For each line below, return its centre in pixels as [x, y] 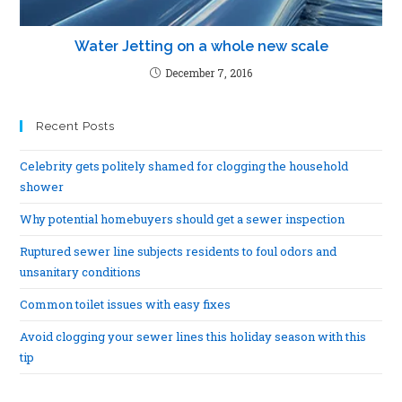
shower [42, 187]
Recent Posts [76, 127]
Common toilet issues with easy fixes [126, 305]
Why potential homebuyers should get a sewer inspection [183, 219]
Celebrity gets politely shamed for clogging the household [184, 166]
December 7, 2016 [209, 73]
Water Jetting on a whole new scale [201, 47]
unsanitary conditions [81, 272]
